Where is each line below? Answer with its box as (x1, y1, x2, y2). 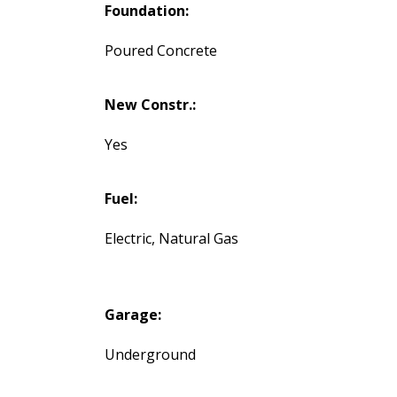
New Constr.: (104, 95, 196, 115)
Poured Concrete (104, 41, 217, 61)
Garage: (104, 305, 161, 325)
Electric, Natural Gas (104, 229, 238, 249)
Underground (104, 345, 196, 365)
